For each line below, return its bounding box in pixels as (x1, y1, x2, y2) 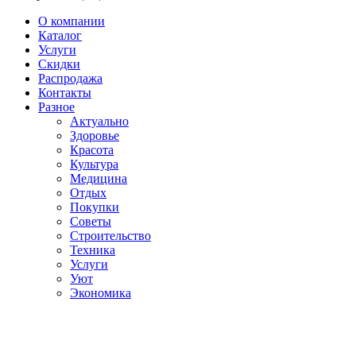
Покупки (70, 199, 119, 214)
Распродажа (38, 71, 103, 85)
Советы (70, 214, 111, 228)
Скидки (38, 56, 80, 71)
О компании (38, 14, 105, 28)
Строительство (70, 228, 151, 242)
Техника (70, 242, 115, 257)
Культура (70, 157, 118, 171)
